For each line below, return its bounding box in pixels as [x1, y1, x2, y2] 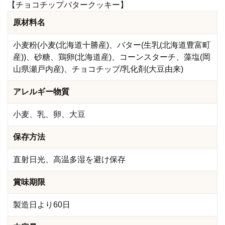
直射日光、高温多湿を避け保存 [13, 155, 126, 164]
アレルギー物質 [13, 87, 69, 96]
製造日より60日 [13, 200, 70, 209]
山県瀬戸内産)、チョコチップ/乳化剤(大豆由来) [13, 64, 183, 73]
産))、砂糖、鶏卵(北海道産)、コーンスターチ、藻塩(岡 [13, 52, 210, 61]
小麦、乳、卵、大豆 [13, 109, 85, 119]
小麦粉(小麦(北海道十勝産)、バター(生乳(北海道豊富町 [13, 40, 210, 49]
